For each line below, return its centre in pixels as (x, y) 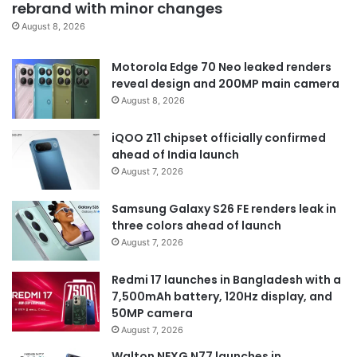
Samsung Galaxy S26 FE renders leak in (224, 208)
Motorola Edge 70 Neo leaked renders (222, 67)
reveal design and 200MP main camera (226, 83)
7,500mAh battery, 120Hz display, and (222, 296)
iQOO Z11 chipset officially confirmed (219, 137)
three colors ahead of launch (196, 225)
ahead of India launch (175, 154)
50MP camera (152, 313)
